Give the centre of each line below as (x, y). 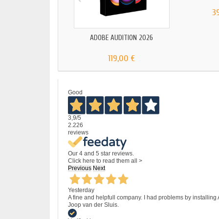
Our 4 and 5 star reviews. (101, 153)
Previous (80, 168)
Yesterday (81, 190)
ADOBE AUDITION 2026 (122, 38)
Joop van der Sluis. (93, 205)
